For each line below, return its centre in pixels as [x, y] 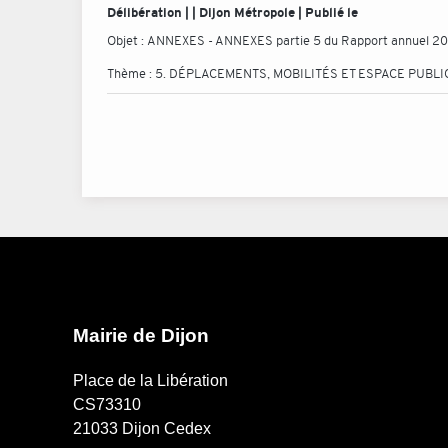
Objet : [127, 40]
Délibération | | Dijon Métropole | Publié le [232, 12]
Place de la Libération [150, 381]
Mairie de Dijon [140, 335]
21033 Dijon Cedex [141, 429]
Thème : [131, 73]
